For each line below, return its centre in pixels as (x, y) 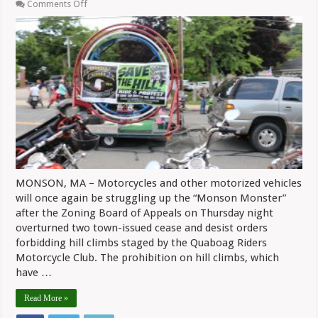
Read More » (46, 298)
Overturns (107, 99)
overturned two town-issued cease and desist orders (142, 228)
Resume (103, 46)
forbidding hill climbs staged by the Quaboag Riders (142, 243)
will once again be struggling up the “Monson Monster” (151, 198)
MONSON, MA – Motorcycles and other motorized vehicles (159, 183)
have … (34, 273)
